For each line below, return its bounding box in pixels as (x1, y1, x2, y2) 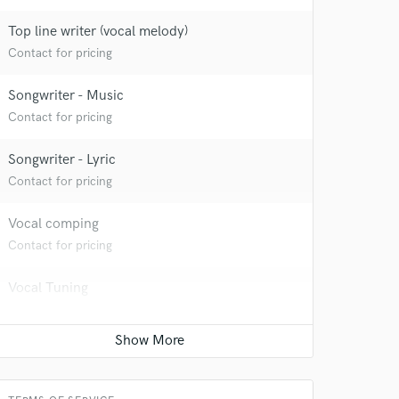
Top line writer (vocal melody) (8, 23, 188, 40)
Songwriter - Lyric (8, 151, 116, 168)
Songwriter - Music (8, 87, 124, 104)
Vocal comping (8, 216, 99, 232)
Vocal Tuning (8, 280, 88, 297)
